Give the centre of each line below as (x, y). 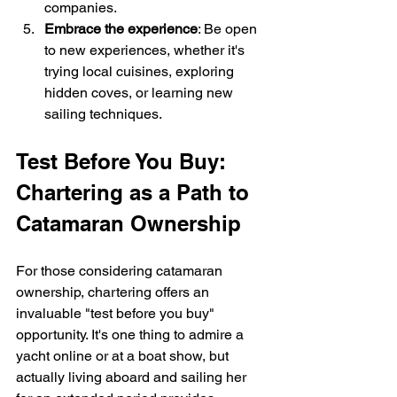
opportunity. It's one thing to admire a (132, 334)
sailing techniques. (103, 113)
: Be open (229, 28)
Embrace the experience (121, 28)
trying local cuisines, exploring (141, 71)
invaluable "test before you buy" (117, 313)
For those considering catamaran (121, 270)
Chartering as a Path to (136, 192)
